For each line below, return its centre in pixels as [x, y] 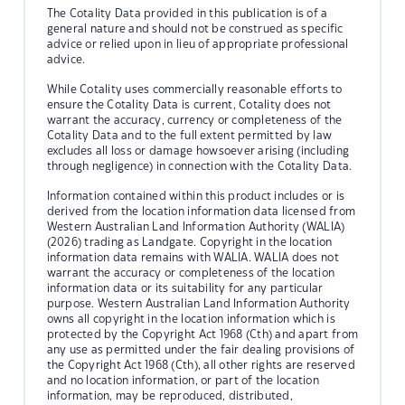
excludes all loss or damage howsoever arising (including [198, 151]
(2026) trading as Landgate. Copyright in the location [189, 242]
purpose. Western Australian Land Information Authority [198, 303]
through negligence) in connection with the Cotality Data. [199, 166]
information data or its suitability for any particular [185, 288]
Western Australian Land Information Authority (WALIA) [196, 226]
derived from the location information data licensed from [201, 211]
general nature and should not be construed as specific [195, 28]
